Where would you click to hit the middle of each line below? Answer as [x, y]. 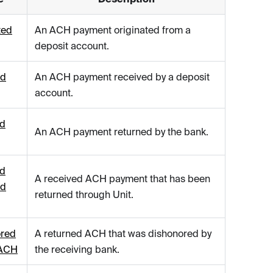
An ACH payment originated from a [113, 30]
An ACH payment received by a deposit [122, 77]
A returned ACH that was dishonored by [123, 234]
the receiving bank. [77, 250]
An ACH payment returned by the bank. [122, 132]
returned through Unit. [84, 195]
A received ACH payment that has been [122, 179]
